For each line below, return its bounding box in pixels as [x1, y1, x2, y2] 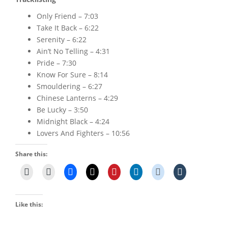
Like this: [15, 199, 43, 209]
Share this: [15, 149, 47, 158]
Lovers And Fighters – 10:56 [37, 128, 130, 138]
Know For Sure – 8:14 [37, 69, 108, 79]
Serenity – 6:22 [37, 34, 87, 44]
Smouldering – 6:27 [37, 81, 102, 91]
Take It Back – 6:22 [37, 22, 99, 33]
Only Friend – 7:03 [37, 11, 98, 21]
